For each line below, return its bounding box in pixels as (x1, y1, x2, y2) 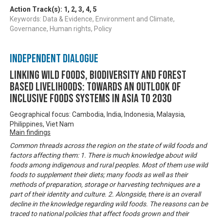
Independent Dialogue (10, 51, 98, 66)
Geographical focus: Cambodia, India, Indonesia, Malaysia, (10, 110, 185, 118)
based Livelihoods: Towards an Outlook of (10, 79, 181, 94)
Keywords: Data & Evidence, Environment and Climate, (10, 15, 175, 23)
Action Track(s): (10, 5, 64, 13)
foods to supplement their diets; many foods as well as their (10, 170, 188, 179)
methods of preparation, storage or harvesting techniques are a (10, 180, 200, 188)
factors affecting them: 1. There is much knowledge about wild (10, 151, 197, 159)
